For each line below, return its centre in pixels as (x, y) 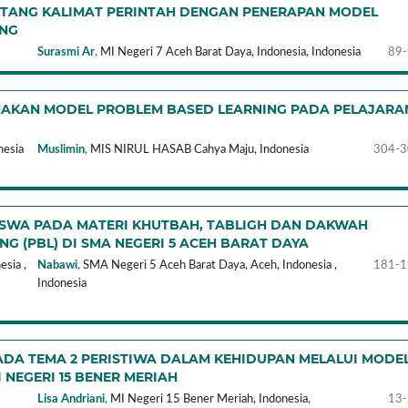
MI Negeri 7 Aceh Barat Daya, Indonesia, (205, 52)
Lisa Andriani (71, 399)
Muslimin (61, 149)
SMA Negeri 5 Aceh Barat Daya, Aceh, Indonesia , (210, 265)
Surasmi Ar (66, 52)
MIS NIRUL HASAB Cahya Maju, (174, 149)
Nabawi (58, 265)
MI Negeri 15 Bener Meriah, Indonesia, (211, 399)
